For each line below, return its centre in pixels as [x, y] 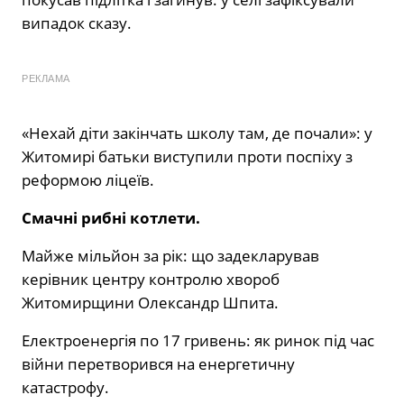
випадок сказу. [77, 23]
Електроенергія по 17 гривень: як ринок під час [198, 340]
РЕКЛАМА [46, 78]
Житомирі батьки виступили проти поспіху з [187, 156]
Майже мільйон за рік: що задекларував [170, 255]
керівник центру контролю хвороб [151, 279]
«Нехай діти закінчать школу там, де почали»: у [197, 133]
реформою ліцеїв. [88, 179]
